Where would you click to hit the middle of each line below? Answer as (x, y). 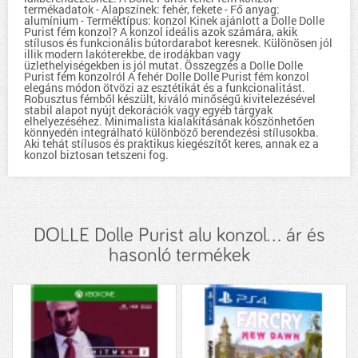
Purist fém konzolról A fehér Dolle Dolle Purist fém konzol (167, 76)
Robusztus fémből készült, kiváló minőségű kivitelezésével (170, 99)
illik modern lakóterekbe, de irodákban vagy (132, 54)
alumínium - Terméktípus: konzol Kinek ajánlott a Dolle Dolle (174, 20)
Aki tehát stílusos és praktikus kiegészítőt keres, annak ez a (171, 143)
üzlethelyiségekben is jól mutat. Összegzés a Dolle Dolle (163, 65)
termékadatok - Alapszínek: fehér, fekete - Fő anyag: (152, 9)
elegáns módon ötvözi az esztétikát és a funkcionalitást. (165, 88)
